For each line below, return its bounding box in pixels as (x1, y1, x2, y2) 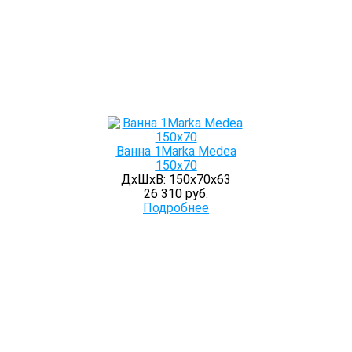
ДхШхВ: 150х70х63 (121, 172, 231, 187)
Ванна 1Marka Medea (115, 144, 236, 159)
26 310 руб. (144, 186, 208, 201)
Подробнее (143, 200, 209, 215)
